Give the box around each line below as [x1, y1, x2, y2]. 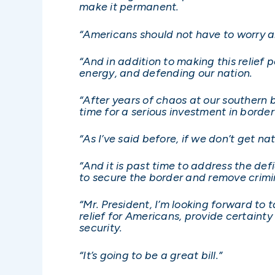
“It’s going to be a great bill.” [79, 248, 222, 262]
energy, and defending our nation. [79, 66, 253, 80]
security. [79, 221, 123, 235]
